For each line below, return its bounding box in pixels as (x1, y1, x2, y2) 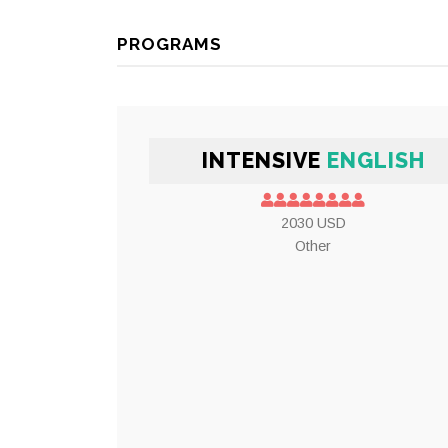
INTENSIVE (201, 148, 327, 174)
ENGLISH (326, 148, 425, 174)
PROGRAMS (117, 34, 222, 55)
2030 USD (280, 215, 346, 232)
